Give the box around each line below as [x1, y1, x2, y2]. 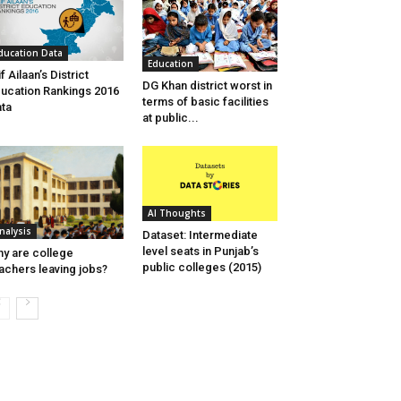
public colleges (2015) [141, 260, 261, 274]
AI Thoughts [147, 206, 206, 219]
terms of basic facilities [141, 94, 269, 108]
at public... [141, 110, 199, 124]
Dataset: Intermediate [141, 227, 258, 242]
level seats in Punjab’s [141, 243, 259, 258]
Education [147, 56, 193, 70]
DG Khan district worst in [141, 78, 272, 92]
